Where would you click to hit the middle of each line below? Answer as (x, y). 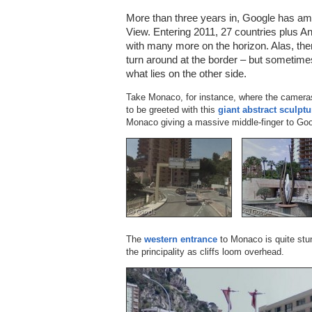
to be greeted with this (172, 109)
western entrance (181, 239)
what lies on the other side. (186, 73)
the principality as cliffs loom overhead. (205, 251)
